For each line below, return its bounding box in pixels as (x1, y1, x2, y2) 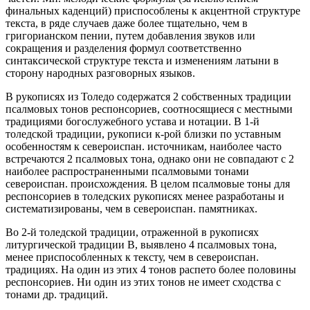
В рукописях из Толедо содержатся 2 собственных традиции (6, 90, 291, 102)
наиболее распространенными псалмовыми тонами (6, 165, 249, 177)
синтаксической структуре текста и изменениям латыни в (6, 54, 279, 66)
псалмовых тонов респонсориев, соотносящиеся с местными (6, 102, 293, 115)
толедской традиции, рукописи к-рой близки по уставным (6, 127, 281, 140)
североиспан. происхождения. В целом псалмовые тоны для (6, 177, 290, 190)
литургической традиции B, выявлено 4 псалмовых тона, (6, 238, 277, 250)
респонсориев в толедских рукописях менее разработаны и (6, 190, 284, 202)
